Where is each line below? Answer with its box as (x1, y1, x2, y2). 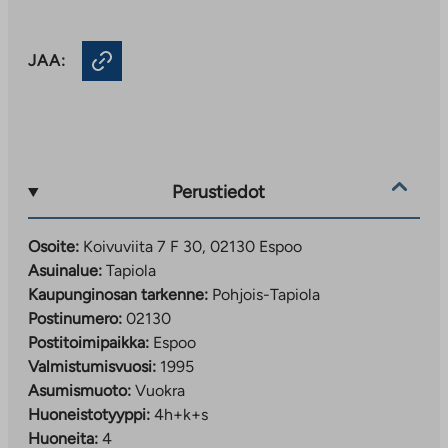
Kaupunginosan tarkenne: (28, 284, 208, 304)
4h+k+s (154, 404, 208, 424)
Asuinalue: (28, 260, 102, 280)
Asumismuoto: (28, 380, 131, 400)
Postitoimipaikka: (28, 332, 149, 352)
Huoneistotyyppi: (28, 404, 150, 424)
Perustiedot (171, 181, 265, 204)
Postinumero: (28, 308, 122, 328)
